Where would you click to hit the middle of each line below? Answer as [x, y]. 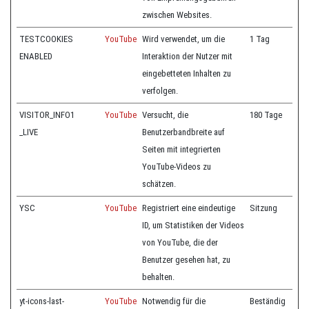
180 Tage [266, 115]
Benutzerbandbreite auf [183, 132]
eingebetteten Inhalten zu [187, 73]
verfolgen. [160, 91]
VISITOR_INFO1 [47, 115]
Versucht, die [165, 115]
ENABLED [36, 56]
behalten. [158, 277]
